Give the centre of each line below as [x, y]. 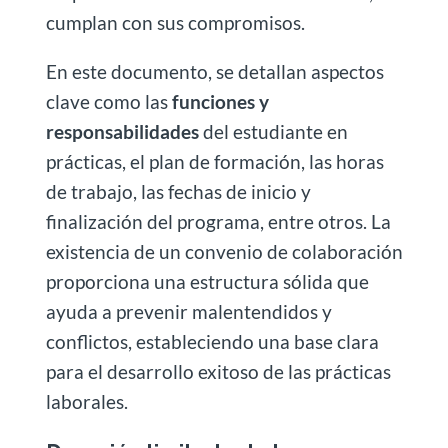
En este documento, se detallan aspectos [214, 71]
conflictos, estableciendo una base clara [212, 341]
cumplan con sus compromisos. [175, 22]
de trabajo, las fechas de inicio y [178, 191]
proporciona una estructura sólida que [207, 281]
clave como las [106, 101]
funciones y [218, 101]
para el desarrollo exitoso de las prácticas [218, 371]
